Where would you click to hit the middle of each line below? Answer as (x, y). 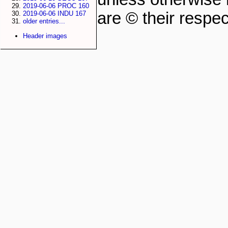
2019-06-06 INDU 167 (54, 14)
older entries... (44, 21)
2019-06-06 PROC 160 (56, 6)
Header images (45, 36)
